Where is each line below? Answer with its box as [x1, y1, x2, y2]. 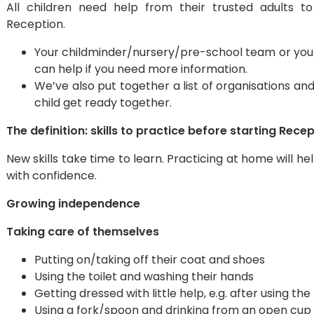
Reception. [6, 16, 65, 32]
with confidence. [6, 168, 97, 184]
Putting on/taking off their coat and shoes [34, 252, 265, 268]
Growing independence [6, 196, 140, 212]
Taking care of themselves [6, 224, 159, 240]
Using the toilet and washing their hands [34, 268, 254, 285]
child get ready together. [34, 95, 172, 111]
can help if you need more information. [34, 61, 247, 77]
